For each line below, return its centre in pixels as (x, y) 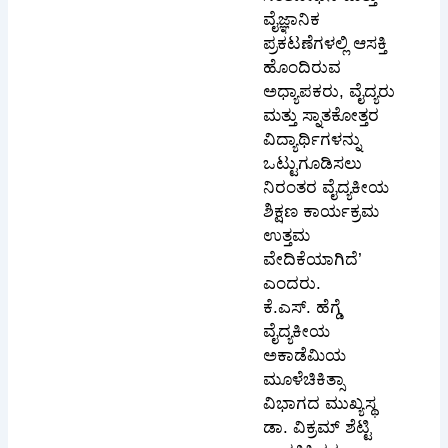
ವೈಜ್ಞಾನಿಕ (291, 20)
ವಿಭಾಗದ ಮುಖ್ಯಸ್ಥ (319, 404)
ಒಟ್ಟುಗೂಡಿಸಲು (312, 164)
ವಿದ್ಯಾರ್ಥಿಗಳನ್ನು (311, 140)
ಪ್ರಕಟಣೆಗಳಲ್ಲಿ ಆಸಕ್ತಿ (324, 44)
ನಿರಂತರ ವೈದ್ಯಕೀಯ (325, 188)
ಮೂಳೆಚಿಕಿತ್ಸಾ (303, 380)
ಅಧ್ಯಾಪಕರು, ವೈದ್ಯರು (328, 92)
